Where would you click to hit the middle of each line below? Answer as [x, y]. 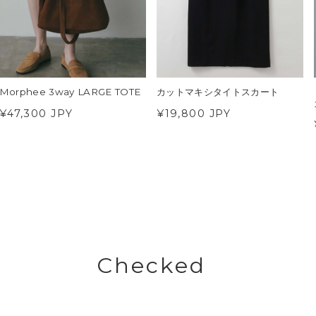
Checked [151, 266]
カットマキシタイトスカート [218, 92]
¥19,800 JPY [194, 113]
